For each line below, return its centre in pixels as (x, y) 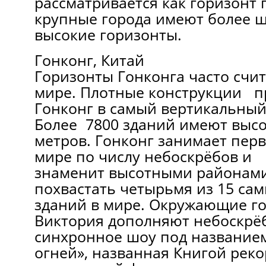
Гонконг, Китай (89, 60)
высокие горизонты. (108, 34)
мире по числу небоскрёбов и (143, 156)
